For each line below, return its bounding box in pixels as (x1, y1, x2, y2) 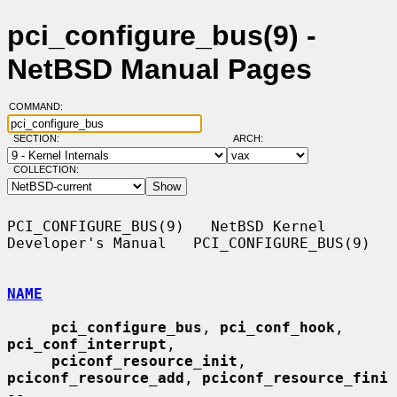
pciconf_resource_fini (202, 369, 388, 386)
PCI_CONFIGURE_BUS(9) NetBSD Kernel (7, 217, 326, 235)
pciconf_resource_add (7, 369, 184, 386)
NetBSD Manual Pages (7, 53, 312, 86)
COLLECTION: (12, 164, 79, 175)
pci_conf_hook (220, 318, 335, 336)
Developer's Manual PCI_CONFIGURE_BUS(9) (7, 234, 370, 252)
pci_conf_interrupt (7, 335, 167, 353)
